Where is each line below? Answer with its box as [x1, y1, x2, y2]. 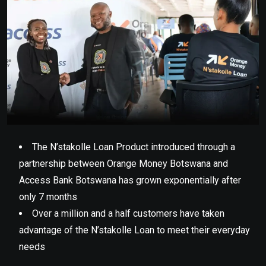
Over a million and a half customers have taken [32, 207, 224, 219]
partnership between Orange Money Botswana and [19, 157, 228, 169]
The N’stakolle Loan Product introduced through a [32, 141, 235, 153]
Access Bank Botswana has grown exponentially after [19, 174, 241, 186]
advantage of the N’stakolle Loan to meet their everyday [19, 224, 250, 236]
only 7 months [19, 191, 80, 202]
